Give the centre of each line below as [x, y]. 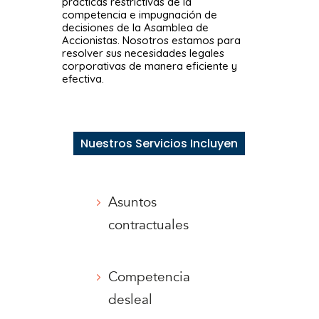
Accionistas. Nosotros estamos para [152, 41]
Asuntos [133, 203]
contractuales [149, 225]
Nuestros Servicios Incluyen [159, 144]
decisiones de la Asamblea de [136, 28]
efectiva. [83, 79]
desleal [131, 300]
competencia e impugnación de [140, 15]
